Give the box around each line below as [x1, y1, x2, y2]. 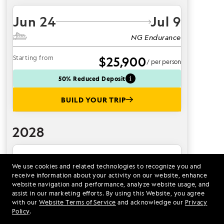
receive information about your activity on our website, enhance [12, 171, 207, 179]
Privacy [184, 198, 207, 206]
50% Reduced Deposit [58, 73, 125, 83]
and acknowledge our [115, 198, 185, 206]
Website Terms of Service [39, 198, 116, 206]
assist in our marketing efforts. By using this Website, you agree [12, 189, 205, 197]
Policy [12, 207, 29, 215]
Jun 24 [13, 13, 56, 30]
